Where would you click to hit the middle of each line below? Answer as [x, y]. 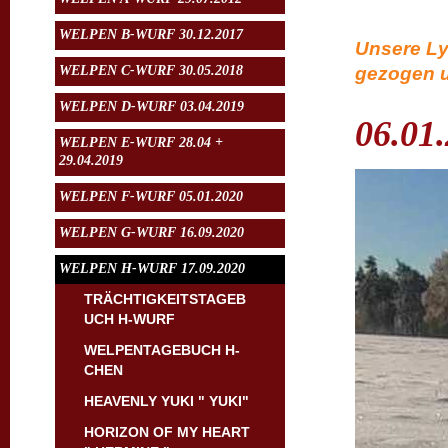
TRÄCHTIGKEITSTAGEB [165, 299]
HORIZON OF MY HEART [167, 432]
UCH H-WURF [129, 319]
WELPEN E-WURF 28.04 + [141, 142]
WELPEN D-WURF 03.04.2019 [151, 106]
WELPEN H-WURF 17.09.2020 [152, 268]
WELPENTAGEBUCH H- [162, 350]
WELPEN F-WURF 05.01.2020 [151, 196]
